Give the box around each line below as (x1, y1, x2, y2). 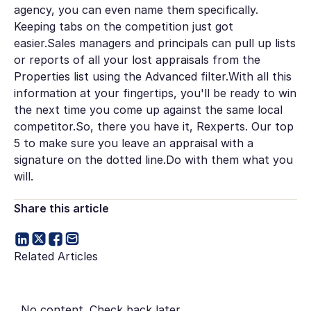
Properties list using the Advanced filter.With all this (13, 69, 292, 84)
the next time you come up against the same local (13, 103, 283, 117)
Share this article (13, 201, 109, 215)
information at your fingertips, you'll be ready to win (13, 86, 296, 101)
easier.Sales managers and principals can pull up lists (13, 36, 296, 51)
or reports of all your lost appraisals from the (13, 53, 260, 67)
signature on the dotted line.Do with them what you (13, 153, 293, 167)
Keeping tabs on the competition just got (13, 19, 233, 34)
